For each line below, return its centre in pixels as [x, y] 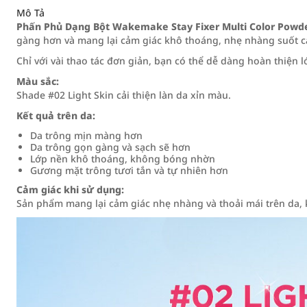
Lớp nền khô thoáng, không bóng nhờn [123, 159]
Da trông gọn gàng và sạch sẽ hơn [110, 147]
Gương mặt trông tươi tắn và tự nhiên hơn [129, 170]
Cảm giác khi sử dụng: [70, 189]
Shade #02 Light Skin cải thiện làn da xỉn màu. [124, 95]
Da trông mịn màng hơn [86, 135]
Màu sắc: [38, 81]
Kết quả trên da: [56, 115]
